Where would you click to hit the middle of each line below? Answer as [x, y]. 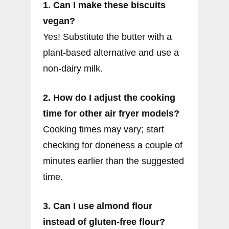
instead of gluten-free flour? [104, 222]
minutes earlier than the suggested [113, 161]
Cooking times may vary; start [104, 129]
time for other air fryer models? [111, 113]
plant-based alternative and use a [111, 52]
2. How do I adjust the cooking [109, 97]
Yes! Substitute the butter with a [107, 37]
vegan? [59, 21]
